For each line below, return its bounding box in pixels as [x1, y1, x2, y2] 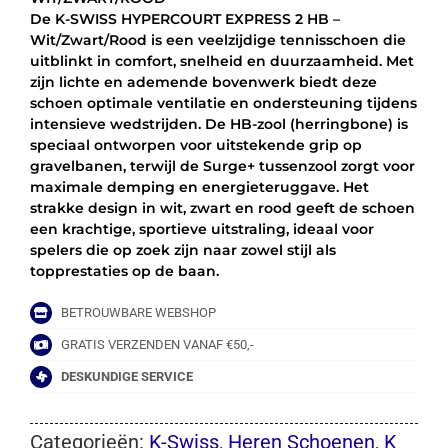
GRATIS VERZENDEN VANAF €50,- [61, 336, 255, 352]
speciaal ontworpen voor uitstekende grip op [29, 135, 362, 154]
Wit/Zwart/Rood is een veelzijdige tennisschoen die [29, 30, 406, 49]
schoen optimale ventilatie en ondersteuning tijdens [29, 93, 417, 112]
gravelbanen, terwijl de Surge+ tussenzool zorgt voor [29, 156, 415, 175]
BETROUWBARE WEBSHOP [61, 304, 217, 320]
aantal [82, 85, 123, 102]
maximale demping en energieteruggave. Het [29, 177, 369, 196]
